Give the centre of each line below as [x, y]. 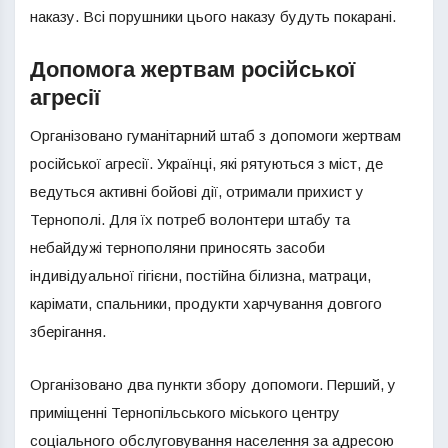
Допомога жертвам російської [192, 70]
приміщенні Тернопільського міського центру [185, 412]
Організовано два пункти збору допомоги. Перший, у [213, 384]
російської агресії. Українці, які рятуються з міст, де [206, 163]
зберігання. [68, 331]
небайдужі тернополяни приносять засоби [177, 247]
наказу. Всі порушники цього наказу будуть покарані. [213, 16]
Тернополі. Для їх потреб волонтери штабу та [190, 219]
